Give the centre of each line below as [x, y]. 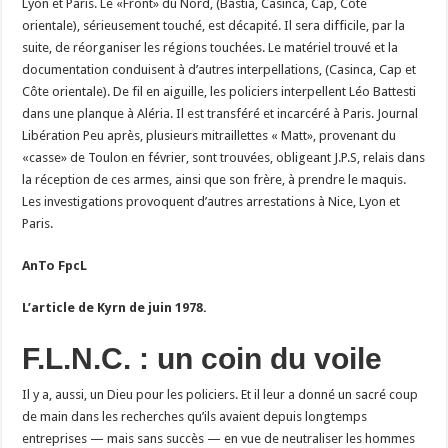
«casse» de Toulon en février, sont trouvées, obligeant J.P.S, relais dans [224, 157]
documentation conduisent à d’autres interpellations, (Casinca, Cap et [219, 69]
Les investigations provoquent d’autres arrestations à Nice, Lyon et [211, 201]
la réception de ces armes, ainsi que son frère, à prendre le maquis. [214, 179]
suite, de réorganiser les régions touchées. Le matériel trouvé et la [210, 47]
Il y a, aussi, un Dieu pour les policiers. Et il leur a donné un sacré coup [220, 394]
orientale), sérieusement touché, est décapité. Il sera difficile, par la [214, 25]
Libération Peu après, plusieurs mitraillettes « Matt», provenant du [209, 135]
